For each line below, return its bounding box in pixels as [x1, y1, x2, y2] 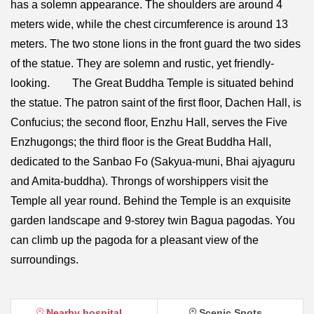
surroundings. [11, 253, 78, 266]
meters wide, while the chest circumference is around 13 [11, 18, 288, 30]
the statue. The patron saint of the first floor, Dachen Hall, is [11, 96, 301, 109]
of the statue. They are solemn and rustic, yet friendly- [11, 57, 274, 69]
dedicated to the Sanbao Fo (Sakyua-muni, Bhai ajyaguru [11, 155, 295, 168]
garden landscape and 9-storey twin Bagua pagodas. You [11, 214, 295, 226]
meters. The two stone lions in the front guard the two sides [11, 37, 301, 50]
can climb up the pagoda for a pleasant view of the [11, 233, 259, 246]
